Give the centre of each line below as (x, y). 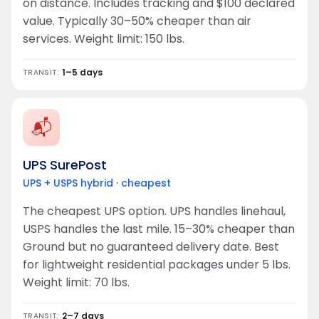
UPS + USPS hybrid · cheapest (97, 183)
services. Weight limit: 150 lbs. (104, 39)
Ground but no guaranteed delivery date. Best (151, 247)
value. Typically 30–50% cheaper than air (137, 21)
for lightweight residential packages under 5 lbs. (157, 265)
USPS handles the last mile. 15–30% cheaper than (159, 229)
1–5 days (82, 72)
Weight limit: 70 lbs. (76, 282)
